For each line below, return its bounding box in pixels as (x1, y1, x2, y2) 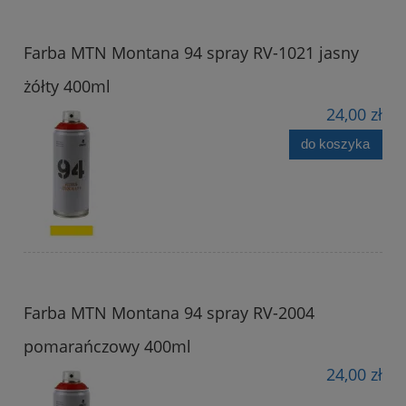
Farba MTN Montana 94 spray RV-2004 (24, 301, 314, 324)
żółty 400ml (24, 74, 111, 97)
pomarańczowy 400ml (24, 334, 191, 357)
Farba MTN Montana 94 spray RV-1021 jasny (24, 41, 359, 63)
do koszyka (301, 136, 371, 152)
